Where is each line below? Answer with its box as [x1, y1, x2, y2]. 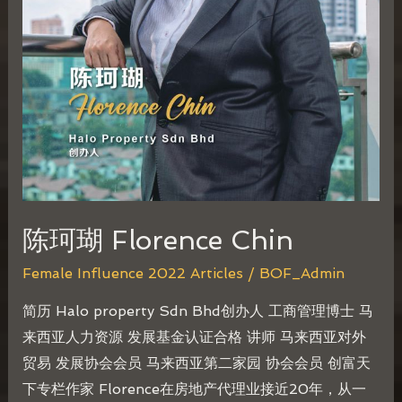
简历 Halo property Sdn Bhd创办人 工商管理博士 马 [22, 302, 373, 320]
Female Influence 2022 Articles [22, 265, 243, 283]
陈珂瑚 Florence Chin [22, 224, 293, 257]
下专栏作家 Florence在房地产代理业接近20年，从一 [22, 380, 366, 398]
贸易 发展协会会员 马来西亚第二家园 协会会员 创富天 [22, 354, 371, 372]
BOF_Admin [258, 265, 345, 283]
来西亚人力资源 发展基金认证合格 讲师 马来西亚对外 [22, 328, 366, 346]
